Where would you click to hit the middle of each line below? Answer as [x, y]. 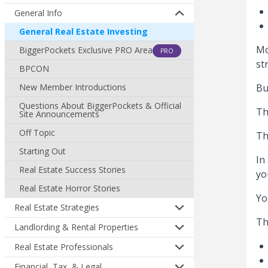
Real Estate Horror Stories [70, 188]
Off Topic [37, 133]
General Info [38, 13]
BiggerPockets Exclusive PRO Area [86, 50]
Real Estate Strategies [57, 207]
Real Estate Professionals [64, 247]
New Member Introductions [73, 87]
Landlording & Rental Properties [76, 227]
